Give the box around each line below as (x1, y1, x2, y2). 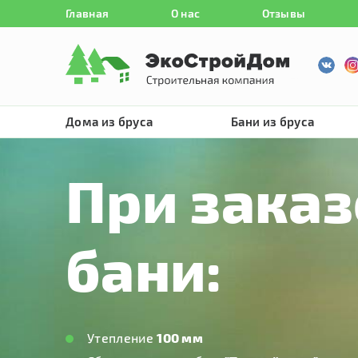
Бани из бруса (231, 114, 315, 129)
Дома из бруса (66, 114, 153, 129)
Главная (66, 6, 109, 20)
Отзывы (261, 6, 306, 20)
